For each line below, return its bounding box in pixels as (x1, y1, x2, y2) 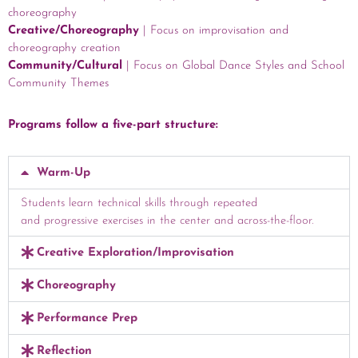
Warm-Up (36, 166, 90, 179)
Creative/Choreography (8, 25, 139, 38)
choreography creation (8, 42, 121, 55)
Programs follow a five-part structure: (8, 118, 218, 131)
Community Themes (8, 78, 109, 90)
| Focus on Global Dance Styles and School (126, 60, 344, 73)
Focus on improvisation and (146, 25, 288, 38)
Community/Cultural (8, 60, 122, 73)
